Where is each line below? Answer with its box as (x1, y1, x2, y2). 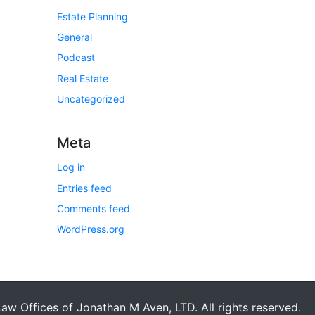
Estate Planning (57, 10, 128, 22)
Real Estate (57, 72, 108, 84)
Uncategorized (57, 93, 125, 105)
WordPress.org (57, 223, 124, 236)
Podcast (57, 51, 95, 64)
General (57, 31, 92, 44)
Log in (57, 161, 85, 174)
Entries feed (57, 181, 112, 194)
